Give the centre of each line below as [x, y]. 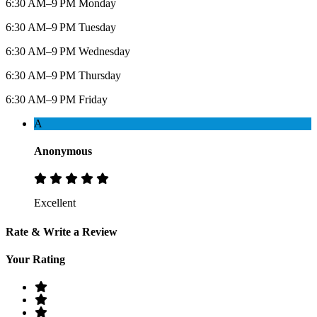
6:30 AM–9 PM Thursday [63, 75]
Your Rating [35, 259]
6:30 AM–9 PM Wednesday [68, 51]
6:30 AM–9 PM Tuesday [61, 27]
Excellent [55, 203]
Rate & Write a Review [62, 231]
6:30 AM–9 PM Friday [57, 99]
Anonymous [63, 151]
